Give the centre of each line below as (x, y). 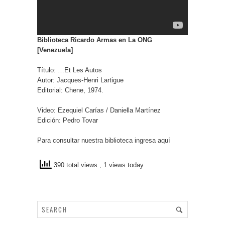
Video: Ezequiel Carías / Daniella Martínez (99, 110)
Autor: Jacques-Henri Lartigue (80, 80)
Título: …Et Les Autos (70, 70)
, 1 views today (122, 165)
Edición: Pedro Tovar (68, 120)
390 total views (76, 165)
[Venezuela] (55, 50)
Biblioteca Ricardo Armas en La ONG (95, 40)
